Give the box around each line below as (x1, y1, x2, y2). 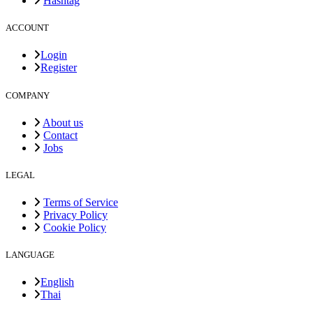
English (41, 276, 74, 289)
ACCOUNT (6, 22, 49, 34)
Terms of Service (43, 196, 118, 209)
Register (41, 61, 77, 74)
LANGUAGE (6, 249, 54, 261)
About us (43, 116, 83, 129)
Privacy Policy (43, 209, 108, 221)
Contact (43, 129, 78, 141)
